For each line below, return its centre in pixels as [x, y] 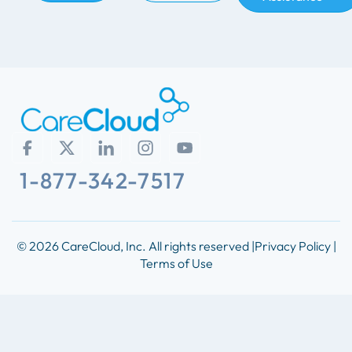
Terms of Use [176, 264]
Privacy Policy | [295, 246]
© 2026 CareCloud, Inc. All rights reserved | [135, 246]
